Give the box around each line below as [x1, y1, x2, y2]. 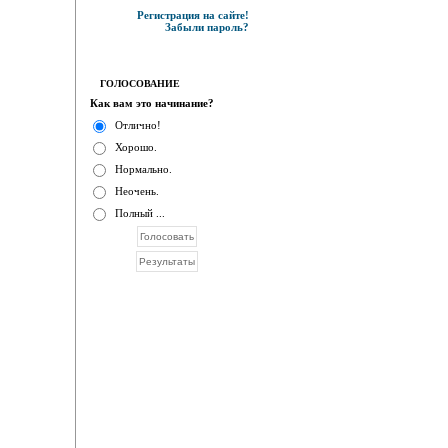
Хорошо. [114, 141, 157, 153]
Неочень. [114, 185, 159, 197]
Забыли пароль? [164, 21, 249, 33]
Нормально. [114, 163, 172, 175]
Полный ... [114, 207, 165, 219]
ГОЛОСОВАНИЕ [99, 78, 180, 89]
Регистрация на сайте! [136, 9, 249, 21]
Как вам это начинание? [89, 97, 214, 109]
